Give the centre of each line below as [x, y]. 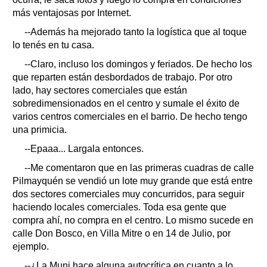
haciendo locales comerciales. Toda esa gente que [119, 207]
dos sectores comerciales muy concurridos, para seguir [128, 194]
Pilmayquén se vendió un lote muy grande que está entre [133, 181]
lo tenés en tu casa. [53, 45]
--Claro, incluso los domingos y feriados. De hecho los [138, 64]
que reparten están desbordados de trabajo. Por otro [122, 77]
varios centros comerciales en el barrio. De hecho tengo [130, 116]
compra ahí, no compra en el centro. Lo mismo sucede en [133, 220]
